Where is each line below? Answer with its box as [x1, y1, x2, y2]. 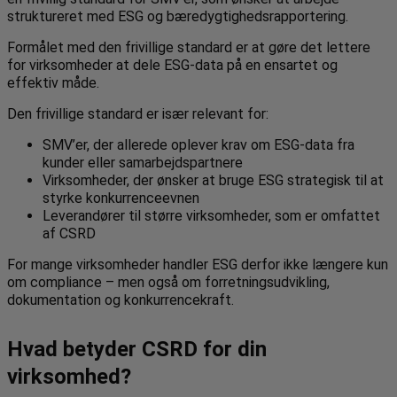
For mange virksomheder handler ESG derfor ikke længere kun [7, 255, 388, 273]
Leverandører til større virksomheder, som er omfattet [43, 206, 380, 224]
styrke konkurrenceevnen [43, 189, 199, 206]
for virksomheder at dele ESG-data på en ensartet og [7, 56, 338, 74]
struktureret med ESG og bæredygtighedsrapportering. [7, 7, 348, 25]
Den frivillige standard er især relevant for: [7, 105, 269, 122]
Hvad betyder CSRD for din [7, 336, 267, 362]
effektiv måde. [7, 74, 99, 91]
